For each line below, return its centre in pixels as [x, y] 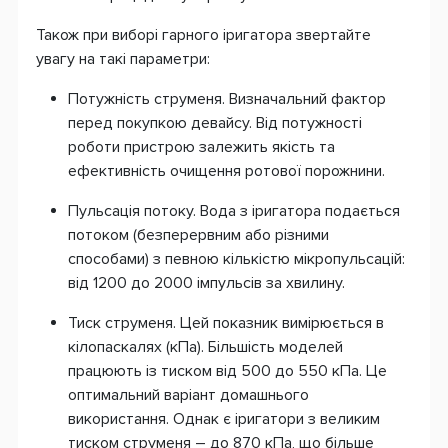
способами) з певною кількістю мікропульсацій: [236, 258]
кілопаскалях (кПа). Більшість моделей [205, 346]
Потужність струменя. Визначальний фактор [227, 98]
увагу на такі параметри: [123, 58]
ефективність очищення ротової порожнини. [226, 170]
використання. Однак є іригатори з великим [224, 418]
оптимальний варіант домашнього [188, 394]
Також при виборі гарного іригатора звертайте [203, 34]
